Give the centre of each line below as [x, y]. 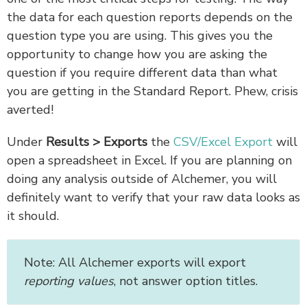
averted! [30, 109]
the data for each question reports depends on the [150, 17]
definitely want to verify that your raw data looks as [153, 197]
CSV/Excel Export [223, 142]
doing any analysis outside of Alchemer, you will [142, 179]
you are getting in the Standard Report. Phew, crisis [152, 91]
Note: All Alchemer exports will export [135, 262]
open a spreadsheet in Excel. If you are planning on [149, 160]
